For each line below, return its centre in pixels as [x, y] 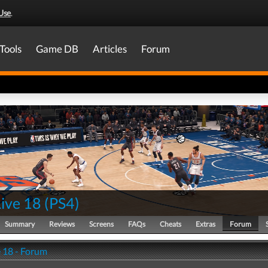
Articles [110, 49]
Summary [20, 224]
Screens [101, 224]
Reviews [62, 224]
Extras [205, 224]
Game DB [57, 49]
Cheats [170, 224]
